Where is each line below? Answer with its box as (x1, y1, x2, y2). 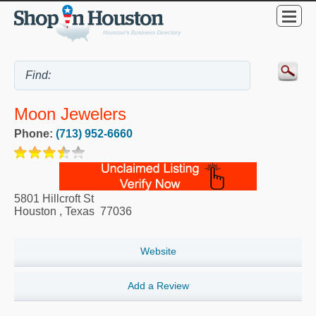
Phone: (14, 128, 56, 140)
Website (140, 245, 176, 257)
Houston (14, 205, 56, 218)
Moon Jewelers (14, 104, 126, 124)
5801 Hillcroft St (14, 193, 94, 205)
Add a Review (127, 280, 189, 292)
